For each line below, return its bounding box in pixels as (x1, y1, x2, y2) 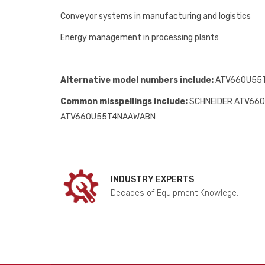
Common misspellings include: (60, 96, 188, 106)
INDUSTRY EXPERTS (111, 174, 194, 185)
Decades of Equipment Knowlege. (111, 188, 238, 198)
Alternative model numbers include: (60, 75, 214, 85)
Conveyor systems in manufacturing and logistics (60, 11, 251, 21)
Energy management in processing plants (60, 33, 219, 43)
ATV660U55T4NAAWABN (60, 112, 156, 122)
